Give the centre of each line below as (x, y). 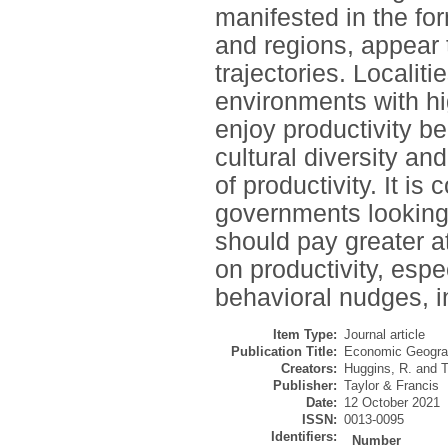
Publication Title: (284, 352)
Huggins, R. (378, 369)
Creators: (309, 369)
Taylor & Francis (391, 386)
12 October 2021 (392, 403)
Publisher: (305, 386)
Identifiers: (304, 437)
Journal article (384, 335)
